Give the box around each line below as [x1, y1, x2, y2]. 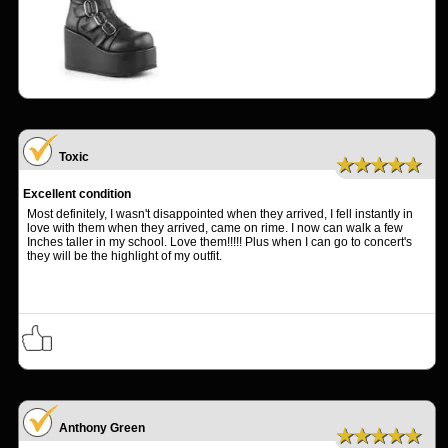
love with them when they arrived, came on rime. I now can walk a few [27, 221, 403, 236]
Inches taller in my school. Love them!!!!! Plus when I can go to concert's [27, 235, 412, 250]
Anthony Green [59, 421, 145, 436]
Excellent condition [23, 187, 131, 202]
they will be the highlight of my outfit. [27, 249, 222, 264]
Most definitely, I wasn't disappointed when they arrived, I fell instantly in [27, 207, 413, 222]
